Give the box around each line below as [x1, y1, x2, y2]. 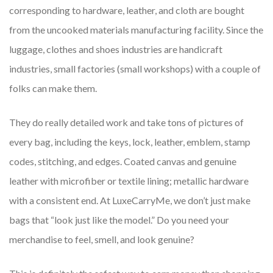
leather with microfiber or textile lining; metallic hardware [9, 175, 249, 187]
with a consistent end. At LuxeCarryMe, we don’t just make [9, 194, 250, 207]
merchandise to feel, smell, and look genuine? [9, 233, 194, 246]
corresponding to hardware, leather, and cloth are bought [9, 4, 244, 16]
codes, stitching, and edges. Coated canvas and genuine [9, 155, 236, 168]
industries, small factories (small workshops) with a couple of [9, 63, 261, 75]
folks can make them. [9, 82, 97, 94]
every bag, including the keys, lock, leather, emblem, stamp [9, 136, 250, 148]
